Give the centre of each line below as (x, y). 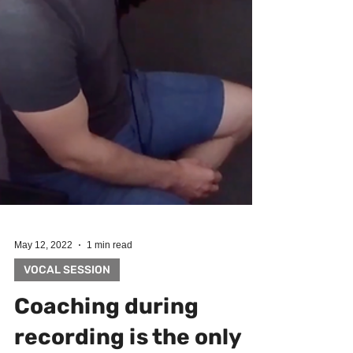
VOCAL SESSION (67, 333)
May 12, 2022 (43, 308)
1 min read (110, 308)
